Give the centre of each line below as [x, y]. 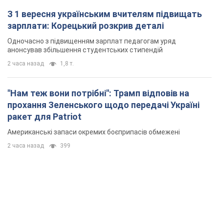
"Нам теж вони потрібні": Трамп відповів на [98, 93]
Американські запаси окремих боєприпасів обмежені [94, 132]
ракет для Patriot [44, 117]
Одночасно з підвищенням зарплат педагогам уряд [92, 41]
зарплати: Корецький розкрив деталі [86, 26]
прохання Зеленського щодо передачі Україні [103, 105]
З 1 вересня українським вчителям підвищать [105, 14]
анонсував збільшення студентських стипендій [85, 50]
